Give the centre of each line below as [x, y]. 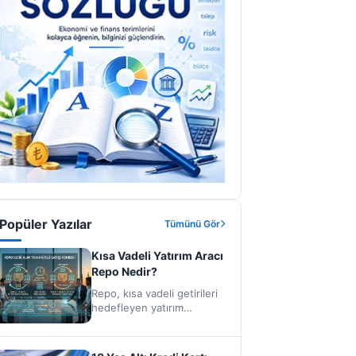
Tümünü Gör [192, 223]
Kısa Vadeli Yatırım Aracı [157, 255]
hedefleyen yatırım [137, 307]
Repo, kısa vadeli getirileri [155, 293]
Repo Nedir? [124, 271]
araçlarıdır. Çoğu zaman [149, 321]
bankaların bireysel [137, 336]
